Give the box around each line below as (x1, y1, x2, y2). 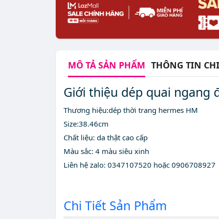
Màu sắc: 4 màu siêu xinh (64, 146, 149, 156)
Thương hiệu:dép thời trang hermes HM (64, 105, 198, 115)
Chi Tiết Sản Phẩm (64, 197, 167, 214)
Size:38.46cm (64, 119, 109, 129)
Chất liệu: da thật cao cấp (64, 132, 148, 143)
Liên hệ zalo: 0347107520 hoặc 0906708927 (64, 160, 216, 170)
